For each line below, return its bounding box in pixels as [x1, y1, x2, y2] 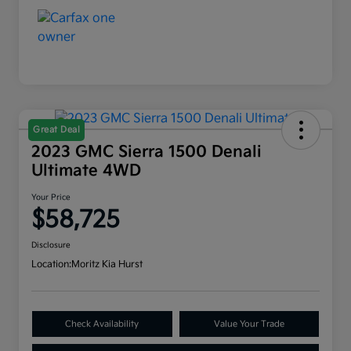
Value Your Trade [213, 319, 284, 330]
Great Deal [33, 125, 80, 136]
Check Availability [65, 319, 139, 330]
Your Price [31, 193, 71, 203]
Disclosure [31, 241, 71, 251]
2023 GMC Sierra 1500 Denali [31, 143, 262, 162]
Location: [31, 259, 71, 271]
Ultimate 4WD [31, 161, 141, 181]
